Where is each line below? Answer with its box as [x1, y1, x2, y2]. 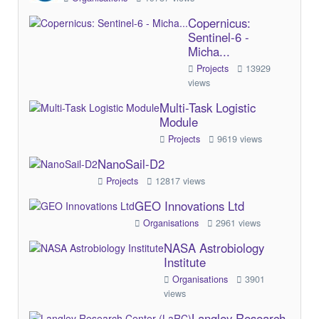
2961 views [213, 216, 261, 229]
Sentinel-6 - [188, 28, 249, 46]
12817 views [152, 174, 205, 187]
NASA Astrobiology [164, 239, 264, 256]
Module [159, 113, 198, 130]
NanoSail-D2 [98, 155, 164, 172]
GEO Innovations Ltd [135, 197, 244, 214]
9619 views [214, 132, 262, 145]
